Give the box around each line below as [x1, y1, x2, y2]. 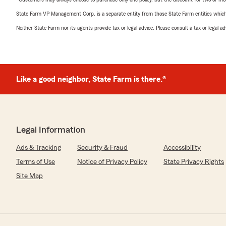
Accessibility [163, 144, 201, 151]
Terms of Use [16, 158, 55, 165]
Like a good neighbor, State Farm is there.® [16, 75, 166, 83]
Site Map [16, 172, 43, 180]
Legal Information [16, 125, 85, 134]
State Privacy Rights [163, 158, 224, 165]
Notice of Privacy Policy [77, 158, 147, 165]
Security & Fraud [77, 144, 128, 151]
